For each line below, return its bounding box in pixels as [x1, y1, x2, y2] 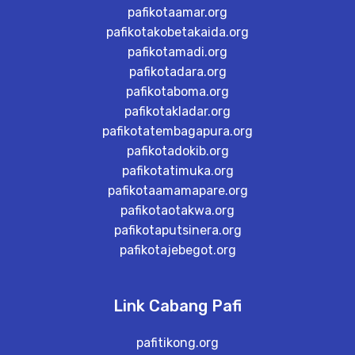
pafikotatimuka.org [121, 163, 234, 178]
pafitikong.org [136, 335, 219, 350]
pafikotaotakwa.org [120, 203, 235, 218]
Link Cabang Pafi [113, 296, 242, 315]
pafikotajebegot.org [119, 242, 236, 258]
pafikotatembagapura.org [102, 124, 253, 139]
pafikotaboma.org [126, 84, 229, 99]
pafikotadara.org [128, 64, 227, 79]
